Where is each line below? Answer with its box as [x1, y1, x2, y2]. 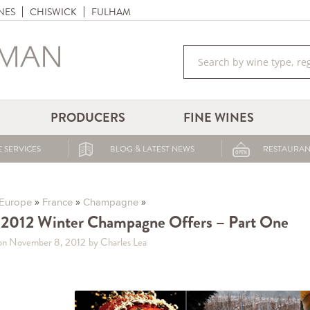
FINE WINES [183, 109, 255, 126]
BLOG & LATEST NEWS [109, 143, 194, 154]
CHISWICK [30, 6, 77, 18]
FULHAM [91, 6, 131, 18]
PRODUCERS [51, 109, 126, 126]
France [42, 196, 73, 208]
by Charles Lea [88, 235, 147, 249]
